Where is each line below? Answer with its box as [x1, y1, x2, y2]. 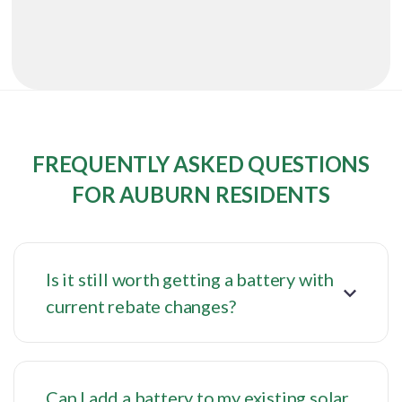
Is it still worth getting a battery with [46, 268, 334, 291]
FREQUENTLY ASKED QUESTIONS [32, 151, 370, 178]
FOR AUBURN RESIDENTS [72, 181, 330, 208]
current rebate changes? [46, 295, 236, 318]
